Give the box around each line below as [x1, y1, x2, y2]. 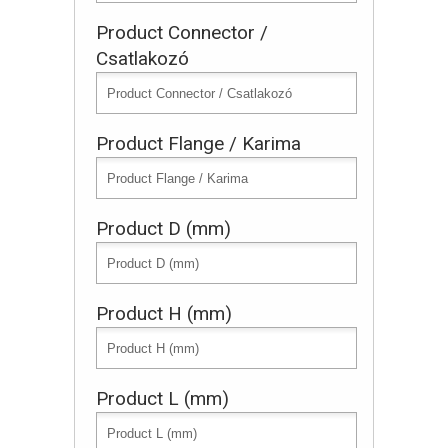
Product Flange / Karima [96, 132, 301, 155]
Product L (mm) [96, 387, 229, 410]
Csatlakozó [96, 47, 189, 70]
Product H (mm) [96, 302, 232, 325]
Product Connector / [96, 21, 268, 44]
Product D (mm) [96, 217, 231, 240]
